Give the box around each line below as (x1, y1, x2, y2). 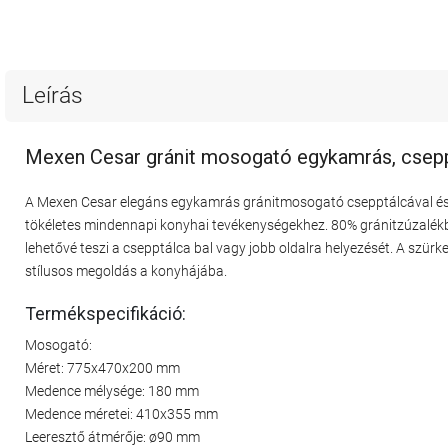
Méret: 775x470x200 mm (25, 359, 180, 376)
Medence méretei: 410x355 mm (25, 405, 218, 422)
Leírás (22, 82, 83, 109)
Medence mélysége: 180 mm (25, 382, 199, 399)
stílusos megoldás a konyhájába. (25, 262, 227, 279)
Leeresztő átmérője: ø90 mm (25, 428, 200, 445)
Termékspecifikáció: (25, 302, 186, 324)
